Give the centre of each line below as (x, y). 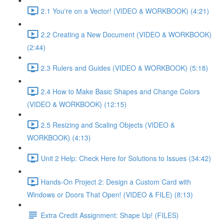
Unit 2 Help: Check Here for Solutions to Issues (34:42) (126, 158)
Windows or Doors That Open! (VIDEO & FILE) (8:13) (110, 194)
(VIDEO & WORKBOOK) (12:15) (77, 104)
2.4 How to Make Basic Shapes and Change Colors (120, 91)
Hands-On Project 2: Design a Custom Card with (116, 181)
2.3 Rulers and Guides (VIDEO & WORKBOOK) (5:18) (124, 68)
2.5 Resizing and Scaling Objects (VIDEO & (108, 124)
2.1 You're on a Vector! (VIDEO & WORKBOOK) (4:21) (125, 11)
